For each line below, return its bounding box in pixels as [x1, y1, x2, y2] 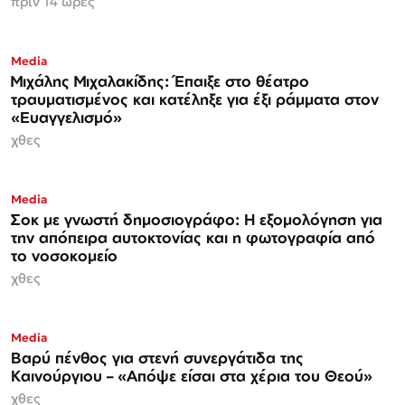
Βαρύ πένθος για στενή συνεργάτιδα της [11, 347, 304, 367]
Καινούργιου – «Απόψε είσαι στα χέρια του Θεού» [11, 365, 372, 385]
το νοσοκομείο [11, 245, 118, 265]
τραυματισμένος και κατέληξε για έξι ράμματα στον [11, 89, 379, 108]
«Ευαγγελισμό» [11, 107, 122, 127]
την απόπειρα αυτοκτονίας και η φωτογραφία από [11, 227, 375, 247]
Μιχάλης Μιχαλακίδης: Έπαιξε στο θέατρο [11, 71, 309, 90]
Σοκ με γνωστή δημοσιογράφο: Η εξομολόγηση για [11, 209, 382, 229]
